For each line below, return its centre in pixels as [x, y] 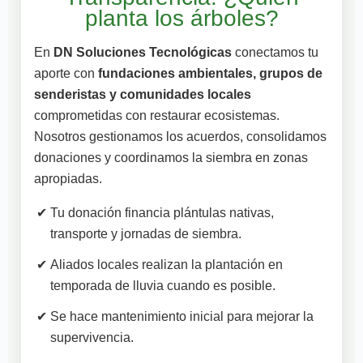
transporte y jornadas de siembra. [146, 234]
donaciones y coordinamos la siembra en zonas [171, 158]
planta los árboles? [181, 19]
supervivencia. [92, 338]
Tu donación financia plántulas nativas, [162, 213]
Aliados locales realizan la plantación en [167, 265]
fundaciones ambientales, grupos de [210, 74]
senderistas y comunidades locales [143, 95]
